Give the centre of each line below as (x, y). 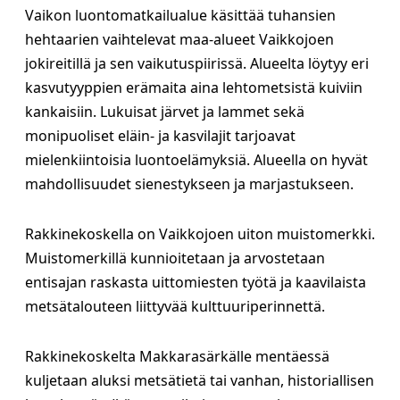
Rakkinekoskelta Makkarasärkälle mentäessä (177, 356)
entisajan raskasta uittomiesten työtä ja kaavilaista (196, 282)
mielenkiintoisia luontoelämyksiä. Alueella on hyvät (196, 160)
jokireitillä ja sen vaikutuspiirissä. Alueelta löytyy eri (197, 63)
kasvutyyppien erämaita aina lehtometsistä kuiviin (194, 87)
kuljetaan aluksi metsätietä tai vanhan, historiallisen (200, 380)
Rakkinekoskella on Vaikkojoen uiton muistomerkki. (200, 234)
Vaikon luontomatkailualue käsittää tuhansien (180, 15)
